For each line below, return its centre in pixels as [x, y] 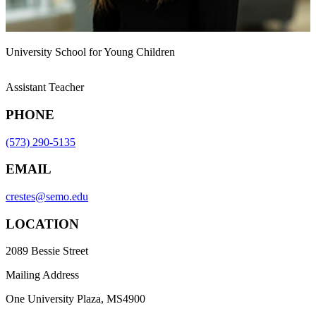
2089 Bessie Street [47, 251]
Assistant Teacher [45, 87]
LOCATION [42, 224]
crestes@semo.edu [47, 196]
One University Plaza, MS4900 [75, 299]
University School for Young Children [90, 52]
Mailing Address [42, 275]
